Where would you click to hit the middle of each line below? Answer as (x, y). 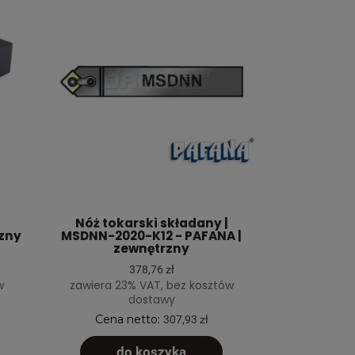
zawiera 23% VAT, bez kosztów (151, 285)
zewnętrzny (151, 248)
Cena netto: (129, 319)
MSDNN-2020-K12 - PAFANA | (151, 235)
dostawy (151, 299)
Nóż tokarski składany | (151, 223)
